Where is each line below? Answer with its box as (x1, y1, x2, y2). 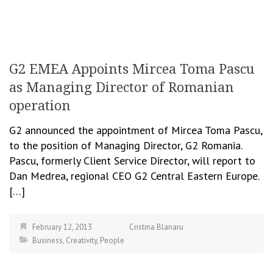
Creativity (66, 235, 97, 246)
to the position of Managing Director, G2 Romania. (9, 138, 242, 152)
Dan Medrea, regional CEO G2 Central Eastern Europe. (9, 168, 259, 183)
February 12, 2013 (32, 221, 92, 232)
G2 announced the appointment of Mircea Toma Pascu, (9, 122, 262, 137)
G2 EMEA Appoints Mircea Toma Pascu (9, 61, 255, 77)
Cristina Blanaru (129, 221, 183, 232)
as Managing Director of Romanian (9, 79, 234, 95)
